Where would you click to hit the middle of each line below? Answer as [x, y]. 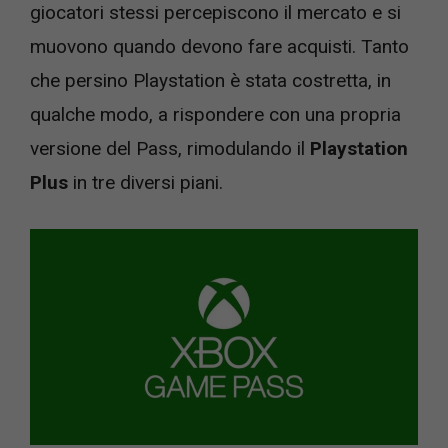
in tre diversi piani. [145, 182]
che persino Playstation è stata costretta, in [210, 80]
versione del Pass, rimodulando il [170, 148]
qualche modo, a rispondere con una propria [215, 114]
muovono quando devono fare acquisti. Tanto [219, 46]
